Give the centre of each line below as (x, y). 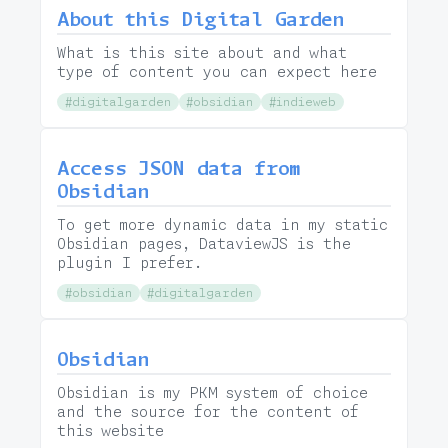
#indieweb (302, 101)
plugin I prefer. (129, 262)
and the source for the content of (208, 411)
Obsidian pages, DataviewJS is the (204, 243)
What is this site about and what (202, 52)
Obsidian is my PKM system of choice (212, 392)
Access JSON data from (179, 168)
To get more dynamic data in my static (222, 224)
